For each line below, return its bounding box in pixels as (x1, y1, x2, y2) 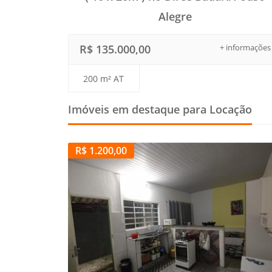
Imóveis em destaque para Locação (68, 102, 252, 117)
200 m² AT (83, 73, 124, 85)
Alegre (158, 9, 192, 24)
